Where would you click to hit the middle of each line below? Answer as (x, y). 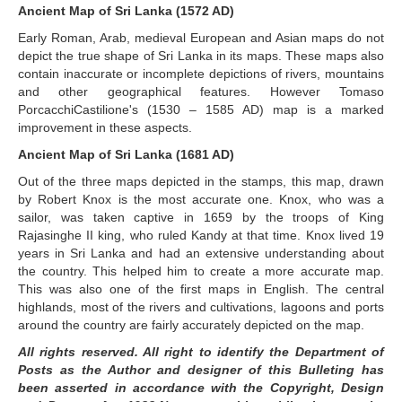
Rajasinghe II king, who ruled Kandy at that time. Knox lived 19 (201, 235)
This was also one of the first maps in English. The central (201, 288)
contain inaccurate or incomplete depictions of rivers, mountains (201, 73)
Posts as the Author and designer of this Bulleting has (201, 369)
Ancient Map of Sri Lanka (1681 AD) (126, 154)
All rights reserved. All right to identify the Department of (201, 351)
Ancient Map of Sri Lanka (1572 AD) (126, 10)
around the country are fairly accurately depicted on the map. (191, 324)
